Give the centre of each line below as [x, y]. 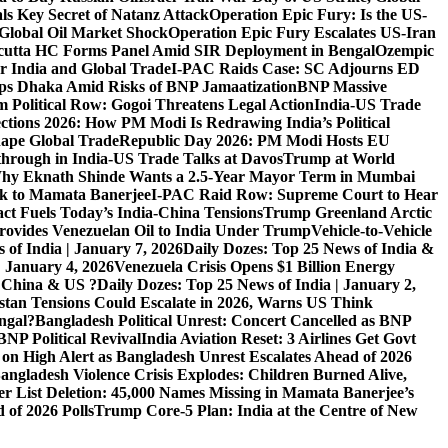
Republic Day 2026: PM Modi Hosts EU [254, 141]
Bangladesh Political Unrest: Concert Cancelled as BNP [223, 321]
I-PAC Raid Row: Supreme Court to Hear [294, 195]
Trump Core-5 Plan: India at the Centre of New [256, 411]
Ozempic [404, 51]
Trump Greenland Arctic [347, 213]
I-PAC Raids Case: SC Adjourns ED [295, 69]
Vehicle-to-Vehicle [371, 231]
